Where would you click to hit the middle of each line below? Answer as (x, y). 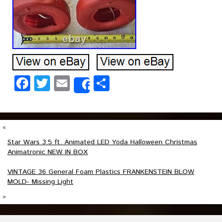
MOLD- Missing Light (40, 182)
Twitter (75, 83)
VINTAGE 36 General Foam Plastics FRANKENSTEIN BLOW (101, 172)
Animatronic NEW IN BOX (48, 152)
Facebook (64, 83)
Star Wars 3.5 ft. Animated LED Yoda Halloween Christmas (102, 142)
